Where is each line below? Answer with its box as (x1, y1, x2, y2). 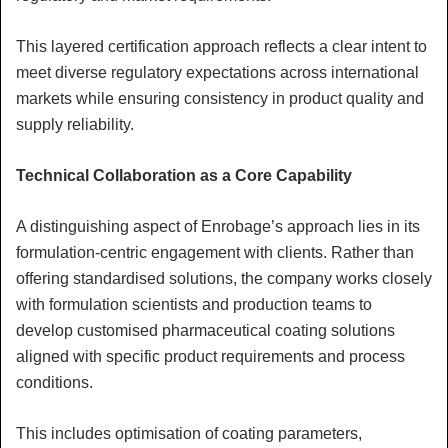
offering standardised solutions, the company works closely (16, 269, 432, 287)
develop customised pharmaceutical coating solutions (16, 321, 395, 339)
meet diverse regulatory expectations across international (16, 63, 419, 81)
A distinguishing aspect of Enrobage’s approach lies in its (16, 217, 420, 235)
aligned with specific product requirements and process (16, 347, 405, 365)
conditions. (16, 373, 93, 391)
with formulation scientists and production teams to (16, 295, 372, 313)
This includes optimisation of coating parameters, (16, 424, 362, 442)
